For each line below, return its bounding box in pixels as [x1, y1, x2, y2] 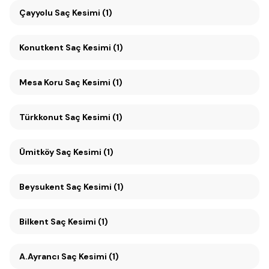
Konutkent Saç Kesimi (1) [65, 42, 123, 53]
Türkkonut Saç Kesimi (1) [19, 112, 122, 122]
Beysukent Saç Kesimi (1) [66, 181, 124, 192]
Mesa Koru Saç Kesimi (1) [65, 77, 122, 88]
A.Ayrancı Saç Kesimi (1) [19, 251, 119, 262]
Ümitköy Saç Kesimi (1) [56, 147, 113, 157]
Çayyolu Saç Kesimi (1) [55, 7, 112, 18]
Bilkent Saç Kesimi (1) [19, 216, 108, 227]
